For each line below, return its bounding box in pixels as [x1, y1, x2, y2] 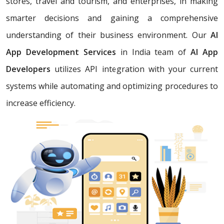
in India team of [115, 46, 191, 58]
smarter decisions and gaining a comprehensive [6, 12, 218, 24]
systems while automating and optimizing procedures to [6, 80, 218, 92]
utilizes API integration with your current [50, 63, 218, 75]
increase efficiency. [6, 97, 75, 109]
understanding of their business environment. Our [6, 29, 210, 41]
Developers [6, 63, 50, 75]
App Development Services [6, 46, 116, 58]
